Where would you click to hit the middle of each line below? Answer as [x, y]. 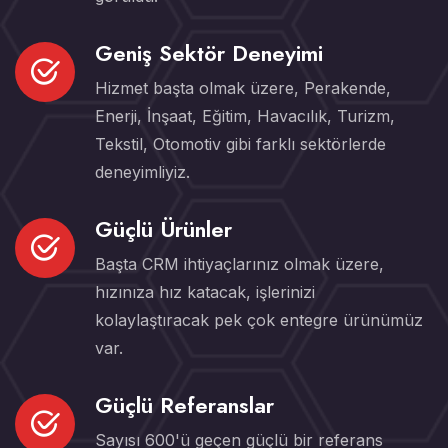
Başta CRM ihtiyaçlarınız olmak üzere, [239, 264]
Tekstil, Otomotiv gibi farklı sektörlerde [240, 144]
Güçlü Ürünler [163, 229]
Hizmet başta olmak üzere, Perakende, [243, 88]
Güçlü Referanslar [184, 405]
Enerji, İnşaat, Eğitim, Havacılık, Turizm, [245, 116]
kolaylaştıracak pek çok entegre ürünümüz [259, 320]
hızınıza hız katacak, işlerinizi [205, 292]
